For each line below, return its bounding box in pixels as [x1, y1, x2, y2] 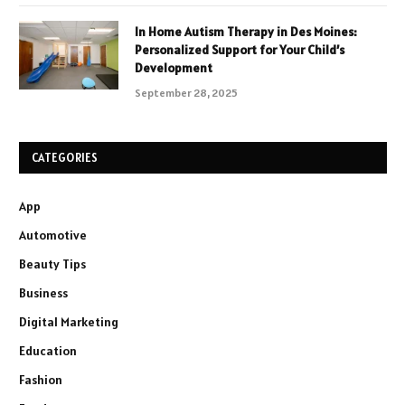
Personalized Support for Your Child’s [135, 42, 344, 58]
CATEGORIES [32, 150, 99, 165]
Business [19, 285, 68, 301]
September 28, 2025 [135, 86, 238, 99]
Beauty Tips [19, 256, 86, 272]
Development [135, 60, 212, 76]
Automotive [19, 227, 87, 243]
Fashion [19, 372, 62, 388]
